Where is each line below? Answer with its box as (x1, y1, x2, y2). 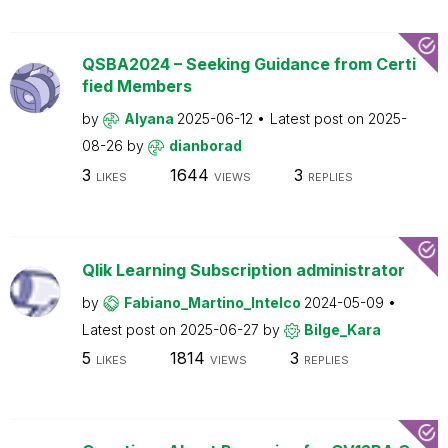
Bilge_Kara (303, 320, 381, 338)
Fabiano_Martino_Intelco (123, 293, 304, 311)
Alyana (123, 110, 177, 127)
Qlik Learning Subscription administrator (81, 259, 405, 280)
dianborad (168, 137, 242, 154)
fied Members (81, 76, 192, 96)
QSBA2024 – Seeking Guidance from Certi (81, 54, 416, 74)
